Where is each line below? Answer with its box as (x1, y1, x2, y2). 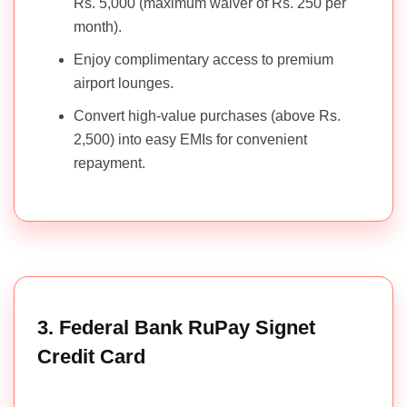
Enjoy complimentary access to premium (74, 52, 333, 68)
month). (74, 19, 122, 35)
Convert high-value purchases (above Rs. (74, 108, 341, 124)
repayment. (74, 155, 145, 172)
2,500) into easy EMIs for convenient (74, 132, 307, 148)
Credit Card (37, 345, 145, 369)
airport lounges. (74, 75, 174, 92)
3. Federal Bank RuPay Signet (37, 316, 315, 340)
